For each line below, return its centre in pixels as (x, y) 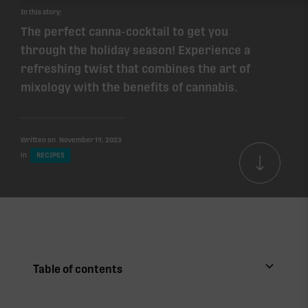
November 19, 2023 (90, 140)
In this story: (41, 11)
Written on (38, 140)
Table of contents (78, 269)
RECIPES (51, 155)
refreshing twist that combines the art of (135, 68)
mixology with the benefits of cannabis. (129, 87)
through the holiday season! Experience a (135, 50)
